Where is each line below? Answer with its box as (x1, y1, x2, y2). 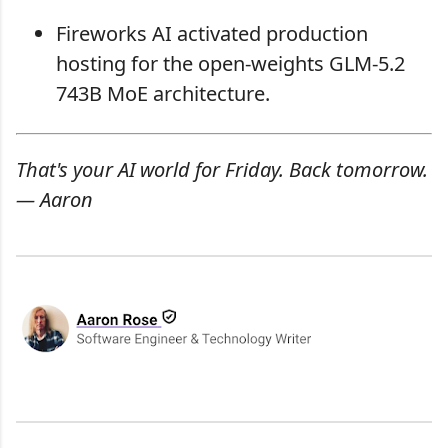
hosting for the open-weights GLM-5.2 (56, 50, 405, 78)
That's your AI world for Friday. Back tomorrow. (16, 156, 428, 184)
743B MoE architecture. (56, 80, 270, 108)
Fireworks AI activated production (56, 20, 368, 48)
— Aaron (16, 186, 93, 214)
